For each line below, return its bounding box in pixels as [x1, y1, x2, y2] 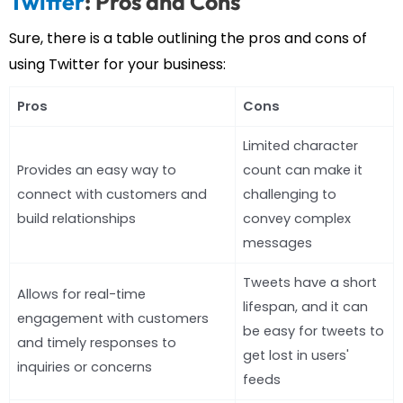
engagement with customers [17, 309, 209, 327]
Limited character [243, 136, 358, 155]
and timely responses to [17, 333, 176, 352]
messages [243, 233, 312, 252]
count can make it [243, 160, 363, 179]
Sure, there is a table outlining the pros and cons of [9, 27, 367, 49]
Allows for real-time [17, 284, 146, 303]
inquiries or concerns [17, 357, 152, 376]
